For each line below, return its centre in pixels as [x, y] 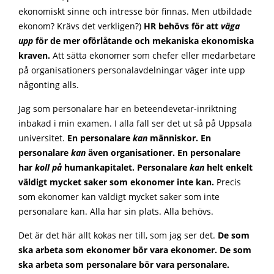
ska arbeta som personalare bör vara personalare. [124, 265]
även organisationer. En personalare [163, 153]
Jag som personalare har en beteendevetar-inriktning [128, 109]
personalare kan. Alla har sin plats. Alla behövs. [116, 212]
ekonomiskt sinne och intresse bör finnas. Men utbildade [135, 12]
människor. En [179, 138]
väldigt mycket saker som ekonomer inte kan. [116, 182]
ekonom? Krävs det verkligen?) [80, 26]
